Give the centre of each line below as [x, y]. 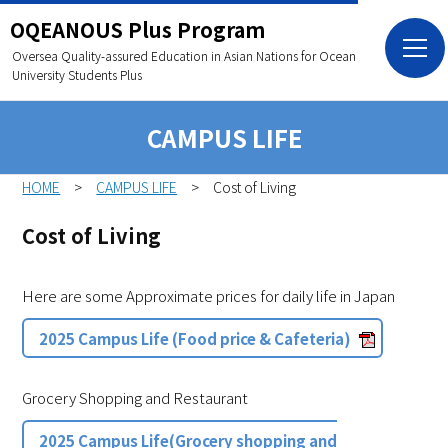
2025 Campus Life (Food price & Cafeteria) [195, 338]
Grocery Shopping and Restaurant [135, 397]
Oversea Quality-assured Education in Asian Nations [156, 55]
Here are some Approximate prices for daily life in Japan [208, 295]
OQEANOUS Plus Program [137, 29]
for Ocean [328, 55]
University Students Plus [77, 74]
